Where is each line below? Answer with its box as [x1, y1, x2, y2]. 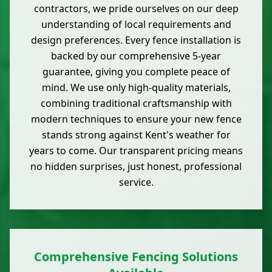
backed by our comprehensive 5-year [51, 49, 221, 63]
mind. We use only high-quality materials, [41, 81, 231, 95]
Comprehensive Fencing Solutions [34, 248, 238, 265]
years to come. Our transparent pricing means [29, 144, 243, 158]
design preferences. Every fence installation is [31, 33, 241, 47]
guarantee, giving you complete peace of [42, 65, 230, 79]
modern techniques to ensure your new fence [30, 112, 242, 126]
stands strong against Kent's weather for [41, 128, 231, 142]
